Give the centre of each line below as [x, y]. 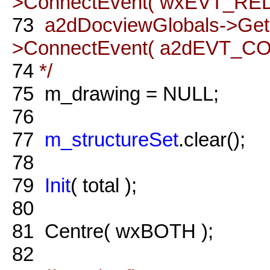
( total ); [104, 185]
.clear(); [212, 139]
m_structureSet [111, 139]
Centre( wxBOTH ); [124, 231]
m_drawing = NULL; [126, 93]
